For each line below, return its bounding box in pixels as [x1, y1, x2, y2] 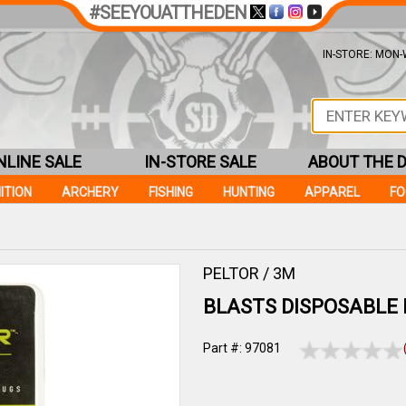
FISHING [149, 185, 193, 199]
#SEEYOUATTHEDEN [88, 2, 246, 24]
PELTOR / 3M [203, 264, 295, 283]
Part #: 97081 [203, 341, 281, 355]
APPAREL [304, 185, 360, 199]
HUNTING [223, 185, 275, 199]
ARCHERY [62, 185, 119, 199]
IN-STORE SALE [144, 152, 256, 171]
